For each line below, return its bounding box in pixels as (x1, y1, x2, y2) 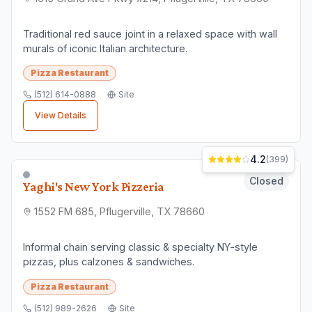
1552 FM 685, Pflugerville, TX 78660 (34, 205, 205, 218)
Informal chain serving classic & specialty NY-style (23, 241, 258, 253)
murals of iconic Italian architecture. (23, 42, 187, 55)
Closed (249, 175, 283, 187)
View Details (35, 110, 86, 121)
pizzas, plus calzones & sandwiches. (23, 256, 194, 268)
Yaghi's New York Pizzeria (23, 179, 164, 194)
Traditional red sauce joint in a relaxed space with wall (23, 28, 277, 40)
